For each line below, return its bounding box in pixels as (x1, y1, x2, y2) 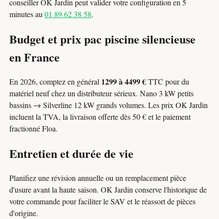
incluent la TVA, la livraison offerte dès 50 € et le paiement (9, 111, 191, 122)
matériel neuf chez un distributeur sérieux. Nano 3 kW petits (9, 88, 194, 99)
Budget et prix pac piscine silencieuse (9, 30, 196, 48)
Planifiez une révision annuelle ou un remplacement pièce (9, 173, 187, 183)
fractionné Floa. (9, 123, 58, 134)
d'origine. (9, 208, 39, 218)
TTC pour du (146, 76, 190, 87)
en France (9, 48, 60, 66)
